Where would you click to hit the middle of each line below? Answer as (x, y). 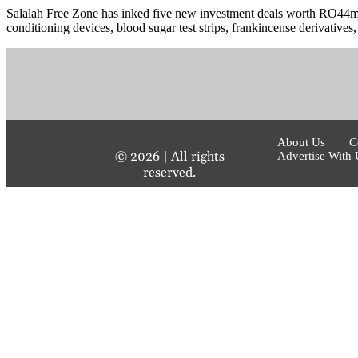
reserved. (170, 172)
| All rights (192, 156)
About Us (302, 142)
